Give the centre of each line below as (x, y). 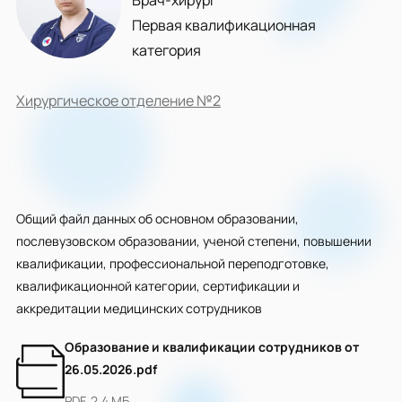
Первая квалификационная (224, 25)
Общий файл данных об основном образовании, (157, 218)
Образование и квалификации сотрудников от (212, 347)
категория (166, 50)
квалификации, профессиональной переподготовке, (173, 263)
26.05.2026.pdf (111, 369)
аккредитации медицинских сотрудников (139, 308)
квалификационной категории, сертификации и (158, 286)
